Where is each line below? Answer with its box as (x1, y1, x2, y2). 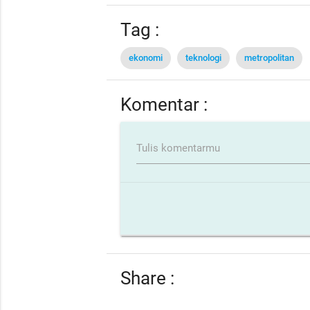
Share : (120, 268, 175, 289)
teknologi (185, 52, 222, 63)
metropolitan (244, 52, 295, 63)
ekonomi (129, 52, 163, 63)
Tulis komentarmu (136, 141, 220, 154)
